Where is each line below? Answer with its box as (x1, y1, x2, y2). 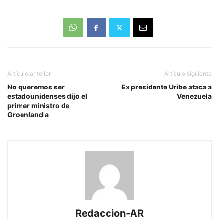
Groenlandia (7, 110, 49, 119)
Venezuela (177, 92, 212, 101)
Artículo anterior (7, 70, 51, 78)
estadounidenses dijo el (7, 92, 87, 101)
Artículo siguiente (164, 70, 212, 78)
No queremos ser (7, 83, 65, 91)
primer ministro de (7, 101, 69, 110)
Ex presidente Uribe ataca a (121, 83, 212, 91)
